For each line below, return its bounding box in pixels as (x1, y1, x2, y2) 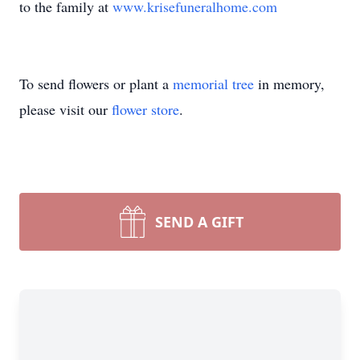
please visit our (19, 100, 112, 119)
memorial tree (173, 74, 254, 93)
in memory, (254, 74, 325, 93)
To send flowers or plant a (19, 74, 173, 93)
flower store (112, 100, 179, 119)
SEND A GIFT (155, 212, 243, 231)
